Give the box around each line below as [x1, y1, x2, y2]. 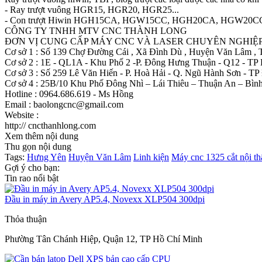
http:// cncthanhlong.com [5, 120, 96, 130]
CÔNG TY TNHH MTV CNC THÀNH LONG [5, 25, 187, 36]
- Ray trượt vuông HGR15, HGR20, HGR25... [5, 4, 179, 15]
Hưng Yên [27, 151, 66, 162]
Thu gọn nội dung [5, 141, 71, 151]
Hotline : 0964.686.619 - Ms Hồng [5, 88, 133, 99]
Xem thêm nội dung [5, 130, 78, 141]
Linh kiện [133, 151, 169, 162]
